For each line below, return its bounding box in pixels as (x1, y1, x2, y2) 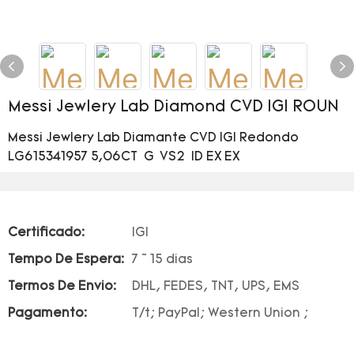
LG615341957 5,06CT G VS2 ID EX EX (8, 151, 240, 164)
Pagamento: (8, 307, 87, 320)
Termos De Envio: (8, 281, 116, 293)
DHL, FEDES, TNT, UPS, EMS (132, 281, 299, 293)
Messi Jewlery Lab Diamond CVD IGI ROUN (8, 100, 339, 115)
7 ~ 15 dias (132, 254, 193, 266)
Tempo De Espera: (8, 254, 124, 266)
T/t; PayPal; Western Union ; (132, 307, 308, 320)
